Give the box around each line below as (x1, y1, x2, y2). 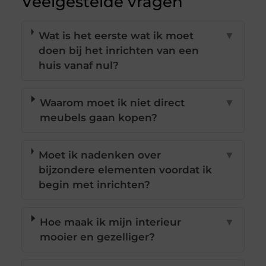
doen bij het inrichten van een (38, 45, 199, 57)
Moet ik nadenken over (38, 149, 161, 161)
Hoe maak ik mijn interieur (40, 216, 182, 229)
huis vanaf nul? (38, 59, 119, 72)
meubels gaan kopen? (40, 112, 158, 124)
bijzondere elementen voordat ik (38, 164, 212, 176)
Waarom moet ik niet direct (40, 97, 185, 109)
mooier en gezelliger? (40, 231, 156, 243)
